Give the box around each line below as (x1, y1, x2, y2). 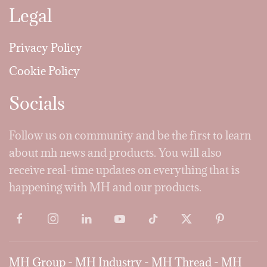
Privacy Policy (9, 41, 82, 55)
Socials (9, 92, 65, 114)
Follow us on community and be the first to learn (9, 128, 251, 142)
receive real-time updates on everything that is (9, 163, 240, 177)
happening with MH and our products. (9, 180, 201, 194)
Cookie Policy (9, 64, 80, 78)
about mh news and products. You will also (9, 145, 222, 160)
